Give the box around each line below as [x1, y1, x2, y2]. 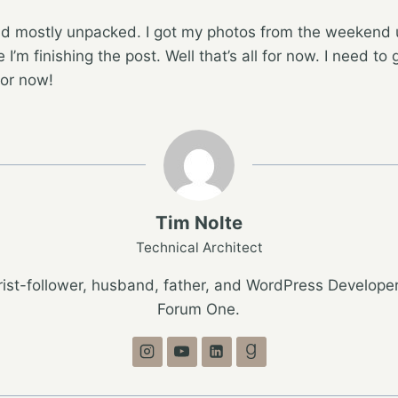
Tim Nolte [155, 211, 243, 234]
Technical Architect [135, 238, 263, 256]
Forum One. [157, 299, 241, 318]
